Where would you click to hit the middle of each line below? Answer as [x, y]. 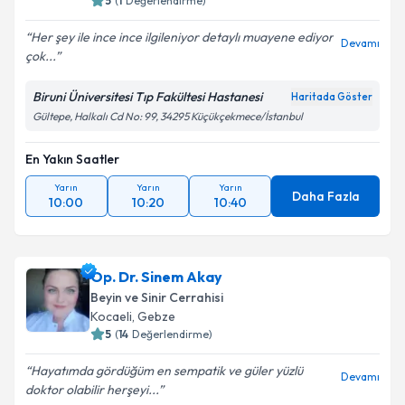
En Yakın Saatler [72, 159]
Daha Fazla [325, 196]
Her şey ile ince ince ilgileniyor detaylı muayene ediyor [182, 37]
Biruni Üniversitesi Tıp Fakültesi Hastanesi [147, 97]
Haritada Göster [332, 97]
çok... [40, 56]
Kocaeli [111, 316]
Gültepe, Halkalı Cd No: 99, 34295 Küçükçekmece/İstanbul [168, 116]
